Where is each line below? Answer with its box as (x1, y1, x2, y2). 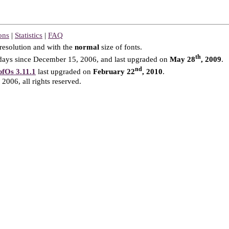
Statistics (15, 31, 42, 40)
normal (74, 43, 99, 52)
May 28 (169, 55, 195, 64)
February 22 (93, 67, 135, 76)
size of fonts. (99, 43, 142, 52)
